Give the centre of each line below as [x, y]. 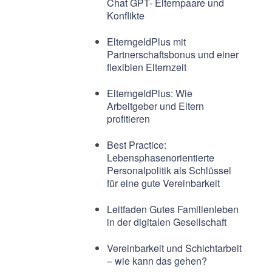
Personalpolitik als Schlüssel [169, 171]
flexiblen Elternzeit [146, 67]
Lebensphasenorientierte [160, 158]
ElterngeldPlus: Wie [149, 93]
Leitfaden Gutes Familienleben [172, 209]
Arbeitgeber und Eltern [155, 106]
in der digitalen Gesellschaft [166, 222]
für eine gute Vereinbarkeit [163, 183]
